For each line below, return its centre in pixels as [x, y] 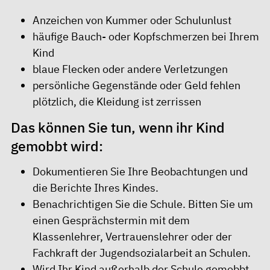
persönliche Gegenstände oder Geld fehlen [137, 85]
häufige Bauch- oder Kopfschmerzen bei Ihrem [146, 36]
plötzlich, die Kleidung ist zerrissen [117, 102]
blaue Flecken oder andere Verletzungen [130, 69]
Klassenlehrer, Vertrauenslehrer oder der [132, 237]
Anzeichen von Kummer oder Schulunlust [132, 20]
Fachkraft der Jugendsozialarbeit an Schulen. [142, 253]
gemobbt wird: [57, 146]
